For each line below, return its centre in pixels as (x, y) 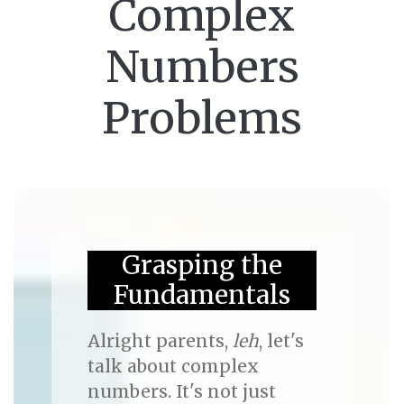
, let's (281, 341)
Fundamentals (202, 295)
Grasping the (202, 266)
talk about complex (173, 367)
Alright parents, (160, 341)
